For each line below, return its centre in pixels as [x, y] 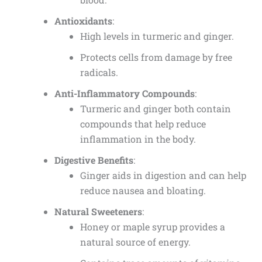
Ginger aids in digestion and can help [163, 175]
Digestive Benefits [94, 160]
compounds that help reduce [143, 124]
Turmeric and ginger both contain [155, 109]
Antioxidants [83, 21]
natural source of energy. [135, 242]
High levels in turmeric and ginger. [157, 36]
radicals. [99, 73]
